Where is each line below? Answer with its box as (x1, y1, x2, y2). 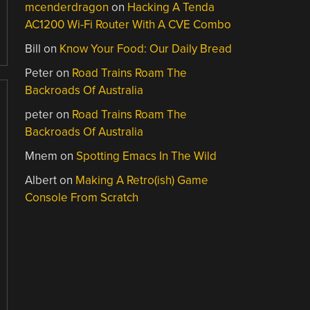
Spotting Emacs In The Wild (76, 148, 217, 163)
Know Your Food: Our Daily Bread (60, 41, 232, 56)
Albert (25, 172, 57, 188)
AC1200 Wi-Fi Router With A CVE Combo (25, 17, 232, 32)
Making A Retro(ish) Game (75, 172, 209, 188)
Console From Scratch (25, 190, 139, 205)
